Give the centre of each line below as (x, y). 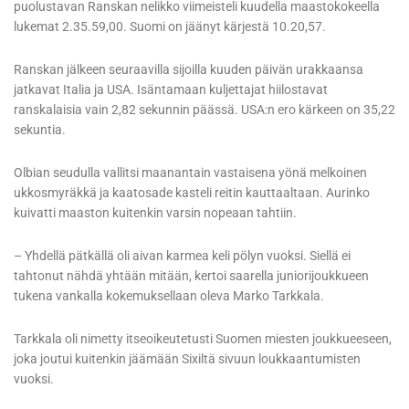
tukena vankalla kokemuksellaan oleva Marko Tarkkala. (169, 296)
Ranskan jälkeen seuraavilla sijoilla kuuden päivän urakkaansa (189, 70)
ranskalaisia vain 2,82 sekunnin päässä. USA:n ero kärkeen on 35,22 (204, 110)
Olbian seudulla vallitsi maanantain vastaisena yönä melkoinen (190, 173)
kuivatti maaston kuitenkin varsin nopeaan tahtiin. (155, 213)
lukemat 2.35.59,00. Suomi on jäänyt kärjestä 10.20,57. (170, 27)
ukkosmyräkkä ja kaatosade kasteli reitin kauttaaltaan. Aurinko (192, 193)
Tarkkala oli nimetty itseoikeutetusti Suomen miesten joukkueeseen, (203, 339)
